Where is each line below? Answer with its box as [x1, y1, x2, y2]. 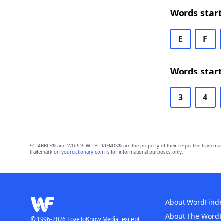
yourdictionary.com [61, 149, 105, 155]
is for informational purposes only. [104, 149, 183, 155]
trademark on [29, 149, 61, 155]
